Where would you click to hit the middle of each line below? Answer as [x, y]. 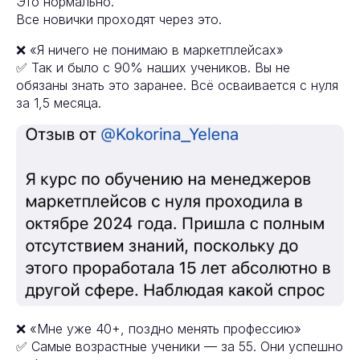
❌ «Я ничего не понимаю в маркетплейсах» [150, 50]
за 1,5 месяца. [59, 103]
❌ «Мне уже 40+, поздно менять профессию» [159, 328]
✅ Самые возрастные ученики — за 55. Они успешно [180, 346]
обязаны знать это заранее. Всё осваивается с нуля [177, 86]
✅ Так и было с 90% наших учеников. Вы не [153, 68]
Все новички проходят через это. [119, 20]
